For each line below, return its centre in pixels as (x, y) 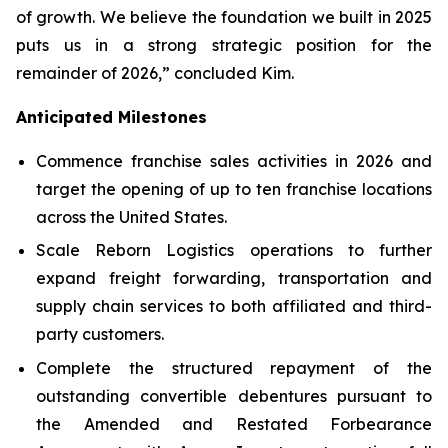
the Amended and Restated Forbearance (234, 423)
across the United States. (131, 216)
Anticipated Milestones (111, 116)
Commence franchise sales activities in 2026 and (234, 160)
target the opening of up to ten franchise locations (234, 188)
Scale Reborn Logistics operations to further (234, 250)
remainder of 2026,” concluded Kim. (155, 72)
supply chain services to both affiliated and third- (234, 306)
